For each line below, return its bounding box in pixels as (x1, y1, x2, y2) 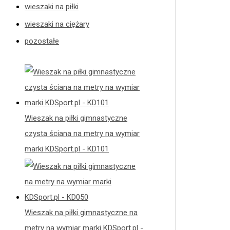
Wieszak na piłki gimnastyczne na (25, 208, 138, 217)
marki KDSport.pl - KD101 (25, 144, 109, 154)
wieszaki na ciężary (25, 19, 89, 29)
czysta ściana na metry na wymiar (25, 129, 140, 139)
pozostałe (25, 36, 59, 46)
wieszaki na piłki (25, 2, 79, 11)
